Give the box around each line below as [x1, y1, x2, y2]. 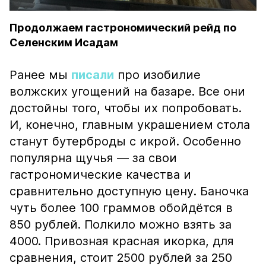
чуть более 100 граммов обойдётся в [9, 201, 233, 215]
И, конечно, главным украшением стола [9, 118, 250, 132]
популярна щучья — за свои [9, 151, 177, 165]
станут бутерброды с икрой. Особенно [9, 134, 241, 148]
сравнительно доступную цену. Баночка [9, 184, 249, 198]
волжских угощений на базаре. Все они [9, 84, 245, 99]
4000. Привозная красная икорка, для [9, 234, 234, 248]
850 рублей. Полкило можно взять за [9, 217, 232, 232]
